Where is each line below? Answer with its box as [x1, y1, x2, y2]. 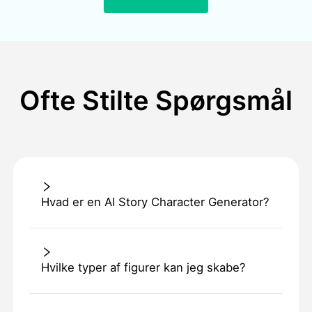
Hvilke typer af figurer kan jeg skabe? [40, 260, 245, 275]
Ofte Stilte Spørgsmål [19, 84, 292, 117]
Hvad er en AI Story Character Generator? [40, 195, 269, 210]
